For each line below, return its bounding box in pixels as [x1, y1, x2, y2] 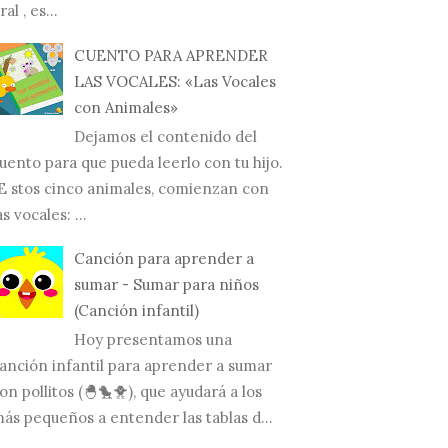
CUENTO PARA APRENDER [74, 45, 268, 65]
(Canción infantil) [74, 301, 199, 321]
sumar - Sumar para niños [74, 275, 259, 295]
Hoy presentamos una [74, 330, 232, 350]
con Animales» [74, 97, 178, 117]
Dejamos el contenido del [74, 126, 257, 146]
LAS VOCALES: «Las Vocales [74, 71, 276, 91]
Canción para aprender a [74, 249, 254, 269]
